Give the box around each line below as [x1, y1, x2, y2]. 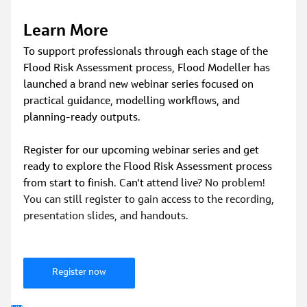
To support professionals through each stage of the [23, 47, 271, 58]
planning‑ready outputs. [23, 112, 141, 124]
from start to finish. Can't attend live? [23, 178, 206, 190]
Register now [52, 268, 107, 278]
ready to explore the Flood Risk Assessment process [23, 162, 275, 173]
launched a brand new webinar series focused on [23, 79, 257, 91]
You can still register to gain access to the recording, [23, 195, 278, 206]
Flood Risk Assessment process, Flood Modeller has [23, 63, 273, 75]
